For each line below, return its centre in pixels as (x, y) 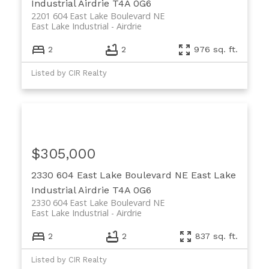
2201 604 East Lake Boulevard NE (98, 16)
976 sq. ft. (216, 50)
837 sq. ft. (217, 236)
